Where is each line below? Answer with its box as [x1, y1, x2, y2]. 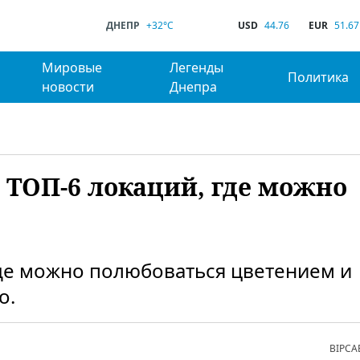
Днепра [170, 78, 218, 96]
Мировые [41, 59, 102, 76]
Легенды [170, 59, 224, 76]
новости [41, 78, 94, 96]
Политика [288, 68, 350, 86]
